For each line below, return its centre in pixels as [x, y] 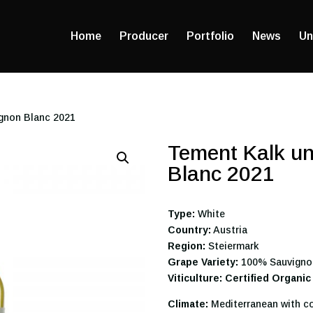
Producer [144, 36]
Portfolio [210, 36]
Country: [190, 230]
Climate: [188, 304]
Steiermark [232, 246]
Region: [187, 246]
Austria [230, 230]
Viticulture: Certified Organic [240, 278]
